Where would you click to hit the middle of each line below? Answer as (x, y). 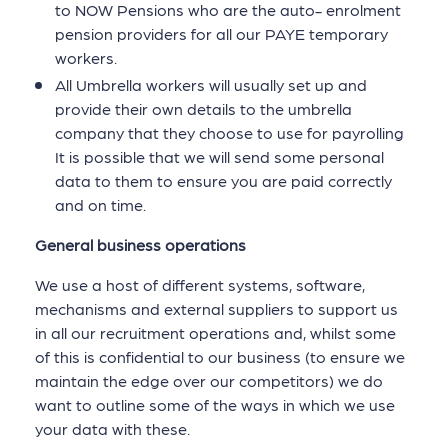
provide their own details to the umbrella (203, 109)
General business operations (140, 245)
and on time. (100, 205)
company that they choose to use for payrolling (229, 133)
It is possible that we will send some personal (219, 157)
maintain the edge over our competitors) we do (209, 381)
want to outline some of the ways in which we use (215, 405)
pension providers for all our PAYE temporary (221, 34)
